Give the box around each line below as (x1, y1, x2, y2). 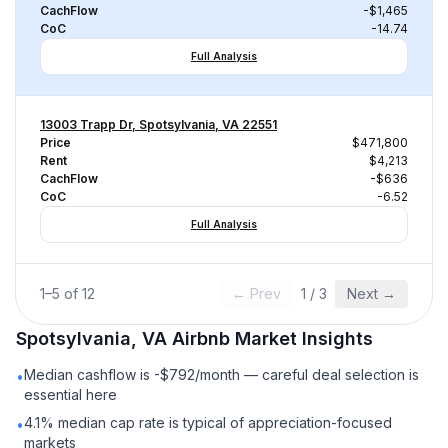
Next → (347, 285, 396, 302)
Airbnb (172, 328, 230, 349)
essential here (24, 386, 117, 403)
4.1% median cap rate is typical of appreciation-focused (24, 414, 392, 431)
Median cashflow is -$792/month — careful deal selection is (24, 366, 419, 383)
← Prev (232, 285, 281, 302)
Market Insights (230, 328, 373, 349)
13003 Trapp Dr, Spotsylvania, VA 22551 (40, 117, 277, 132)
